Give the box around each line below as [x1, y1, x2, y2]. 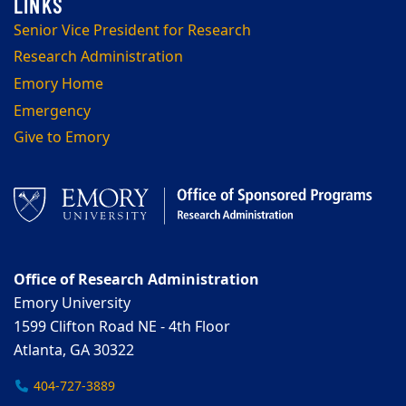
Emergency [14, 100, 91, 122]
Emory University [14, 293, 130, 315]
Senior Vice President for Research [14, 19, 251, 42]
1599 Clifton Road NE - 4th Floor [14, 316, 230, 339]
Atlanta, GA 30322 [14, 340, 134, 362]
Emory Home [14, 73, 103, 96]
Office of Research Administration [14, 269, 259, 292]
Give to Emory [14, 127, 110, 150]
